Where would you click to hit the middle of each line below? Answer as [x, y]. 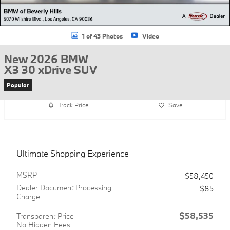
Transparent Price [45, 216]
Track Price [73, 105]
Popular [18, 85]
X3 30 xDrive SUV [51, 70]
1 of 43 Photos [102, 36]
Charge [28, 196]
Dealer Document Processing [64, 187]
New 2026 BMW [46, 59]
